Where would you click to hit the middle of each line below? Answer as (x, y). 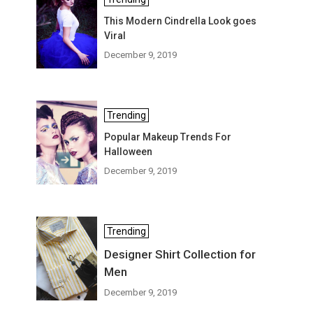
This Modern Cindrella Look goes (181, 21)
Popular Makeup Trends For (168, 137)
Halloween (129, 152)
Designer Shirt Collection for (180, 254)
